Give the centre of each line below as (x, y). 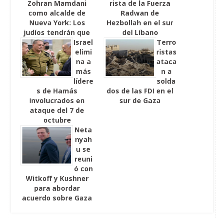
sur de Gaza (140, 100)
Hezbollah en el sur (140, 23)
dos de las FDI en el (140, 91)
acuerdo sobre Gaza (57, 198)
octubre (57, 120)
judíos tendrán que (57, 32)
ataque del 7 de (57, 110)
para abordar (57, 188)
